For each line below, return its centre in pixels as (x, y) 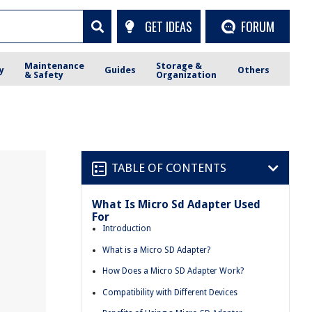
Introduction (127, 228)
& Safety (44, 75)
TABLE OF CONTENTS (169, 167)
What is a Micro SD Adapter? (156, 250)
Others (253, 70)
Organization (187, 75)
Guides (120, 70)
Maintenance (55, 65)
